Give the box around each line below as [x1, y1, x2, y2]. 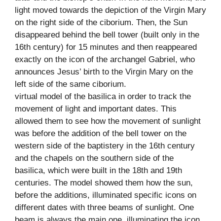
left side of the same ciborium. [15, 79, 126, 89]
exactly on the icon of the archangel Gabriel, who [15, 54, 195, 64]
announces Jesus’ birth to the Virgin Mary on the [15, 67, 193, 76]
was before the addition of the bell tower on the [15, 128, 186, 138]
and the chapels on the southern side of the [15, 153, 174, 163]
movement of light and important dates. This [15, 104, 177, 113]
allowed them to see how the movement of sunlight [15, 116, 201, 126]
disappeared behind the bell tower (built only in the [15, 30, 199, 39]
